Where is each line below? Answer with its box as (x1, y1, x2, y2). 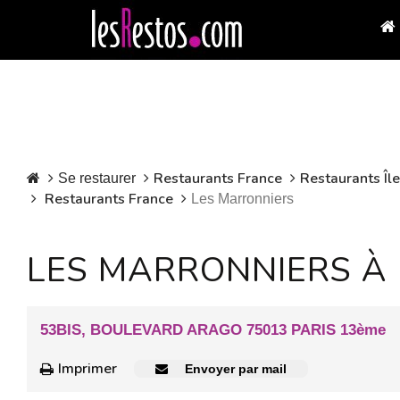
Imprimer (58, 359, 117, 379)
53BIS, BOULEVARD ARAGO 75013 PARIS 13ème (40, 321, 386, 338)
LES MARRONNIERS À (27, 247, 397, 293)
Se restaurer (58, 171, 136, 186)
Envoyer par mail (181, 362, 287, 377)
